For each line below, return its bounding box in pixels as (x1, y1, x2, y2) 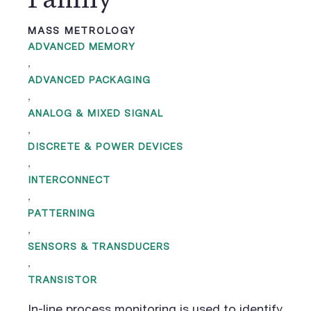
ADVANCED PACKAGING (28, 74, 151, 85)
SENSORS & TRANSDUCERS (28, 241, 170, 252)
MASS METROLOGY (28, 25, 136, 36)
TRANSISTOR (28, 274, 97, 285)
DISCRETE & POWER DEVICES (28, 141, 183, 152)
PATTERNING (28, 208, 95, 219)
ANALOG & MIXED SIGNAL (28, 108, 163, 119)
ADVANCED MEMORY (28, 41, 135, 52)
